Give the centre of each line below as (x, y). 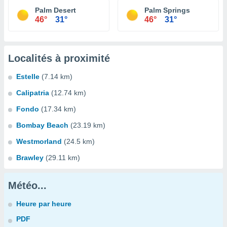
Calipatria (33, 93)
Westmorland (39, 141)
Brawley (30, 158)
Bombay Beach (42, 125)
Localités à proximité (59, 58)
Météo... (27, 185)
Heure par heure (44, 204)
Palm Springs (167, 10)
